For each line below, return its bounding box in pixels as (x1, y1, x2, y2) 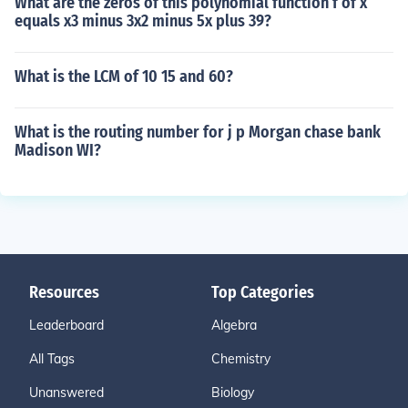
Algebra (211, 317, 257, 333)
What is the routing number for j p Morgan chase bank (15, 122, 381, 142)
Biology (211, 384, 254, 401)
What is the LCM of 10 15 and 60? (15, 66, 233, 87)
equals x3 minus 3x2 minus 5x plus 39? (15, 11, 271, 31)
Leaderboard (29, 317, 104, 333)
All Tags (29, 351, 75, 367)
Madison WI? (15, 140, 101, 160)
